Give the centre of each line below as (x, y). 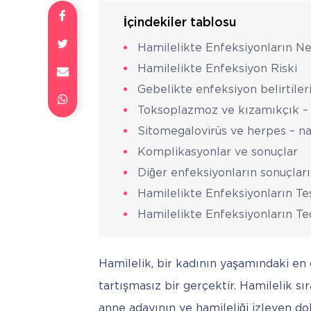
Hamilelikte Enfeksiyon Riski (217, 69)
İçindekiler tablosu (180, 23)
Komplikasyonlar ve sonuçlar (218, 152)
